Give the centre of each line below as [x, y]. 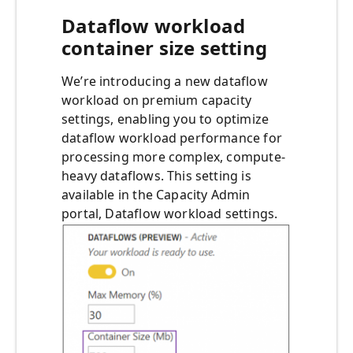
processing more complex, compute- [173, 157]
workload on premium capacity [157, 100]
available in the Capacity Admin [156, 195]
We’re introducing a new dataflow [165, 82]
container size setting [164, 48]
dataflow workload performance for [172, 138]
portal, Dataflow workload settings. [170, 214]
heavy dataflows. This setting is [156, 176]
